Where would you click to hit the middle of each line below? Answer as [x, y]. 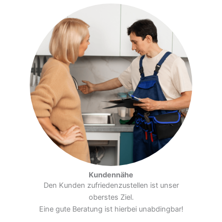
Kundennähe [111, 175]
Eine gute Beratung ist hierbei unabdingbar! [111, 209]
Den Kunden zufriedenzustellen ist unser [111, 186]
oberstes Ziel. [111, 197]
